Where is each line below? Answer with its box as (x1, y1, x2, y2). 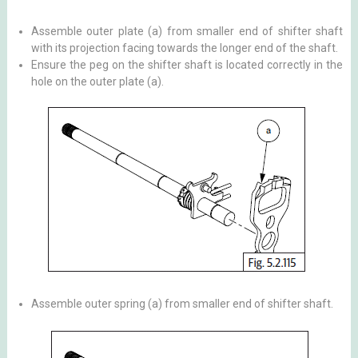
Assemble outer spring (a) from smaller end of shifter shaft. (30, 296, 333, 310)
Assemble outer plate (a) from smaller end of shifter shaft (30, 24, 344, 38)
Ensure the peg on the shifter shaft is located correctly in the (30, 58, 344, 71)
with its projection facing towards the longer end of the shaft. (30, 41, 338, 54)
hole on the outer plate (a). (30, 74, 164, 88)
